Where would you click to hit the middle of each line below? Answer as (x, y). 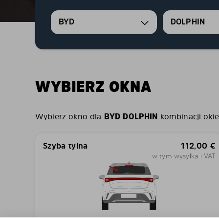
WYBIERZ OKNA (93, 87)
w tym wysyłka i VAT (183, 156)
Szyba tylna (66, 146)
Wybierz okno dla (70, 116)
